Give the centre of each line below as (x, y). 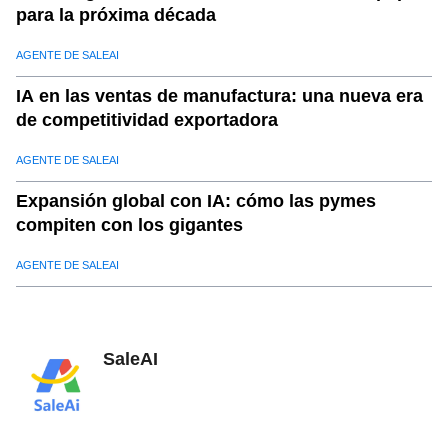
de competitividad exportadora (147, 120)
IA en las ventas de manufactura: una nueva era (219, 96)
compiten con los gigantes (129, 225)
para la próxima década (116, 15)
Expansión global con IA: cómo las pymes (196, 201)
